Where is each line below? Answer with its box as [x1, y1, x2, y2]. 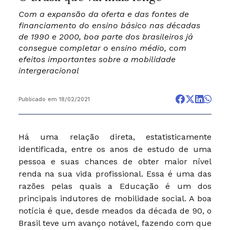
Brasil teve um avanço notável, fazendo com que [18, 218, 212, 228]
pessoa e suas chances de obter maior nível [18, 156, 212, 166]
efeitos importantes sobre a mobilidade [18, 54, 176, 64]
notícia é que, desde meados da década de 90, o [18, 205, 212, 216]
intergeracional [18, 65, 79, 75]
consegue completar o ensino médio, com [18, 43, 186, 53]
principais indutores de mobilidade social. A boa [18, 193, 212, 203]
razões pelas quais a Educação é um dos [18, 181, 212, 191]
